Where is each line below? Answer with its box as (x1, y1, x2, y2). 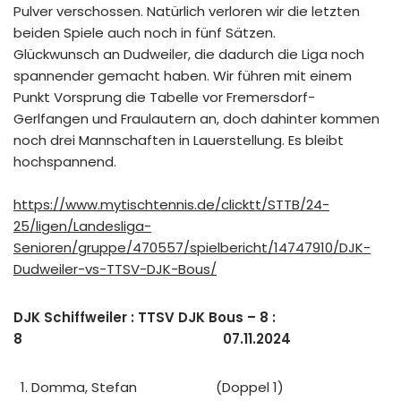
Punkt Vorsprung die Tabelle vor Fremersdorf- (13, 87, 315, 107)
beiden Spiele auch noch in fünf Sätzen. (13, 22, 276, 42)
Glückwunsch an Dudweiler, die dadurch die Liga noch (13, 44, 364, 64)
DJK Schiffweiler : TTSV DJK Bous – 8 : (13, 307, 276, 327)
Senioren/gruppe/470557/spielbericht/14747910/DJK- (13, 237, 371, 257)
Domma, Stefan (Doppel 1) (31, 377, 284, 397)
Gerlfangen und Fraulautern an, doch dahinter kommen (13, 108, 380, 128)
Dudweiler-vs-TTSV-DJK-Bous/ (13, 259, 217, 278)
